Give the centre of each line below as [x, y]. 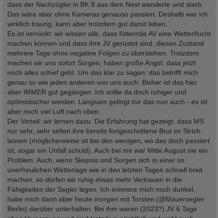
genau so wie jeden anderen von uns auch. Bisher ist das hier [102, 82]
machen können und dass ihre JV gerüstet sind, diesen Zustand [106, 43]
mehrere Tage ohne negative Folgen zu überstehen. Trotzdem [103, 53]
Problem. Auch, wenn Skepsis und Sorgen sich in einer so [96, 160]
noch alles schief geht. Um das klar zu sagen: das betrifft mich [103, 72]
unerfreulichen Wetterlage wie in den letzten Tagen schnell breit [105, 170]
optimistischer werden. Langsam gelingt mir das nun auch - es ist [107, 101]
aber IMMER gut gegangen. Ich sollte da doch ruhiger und [97, 92]
